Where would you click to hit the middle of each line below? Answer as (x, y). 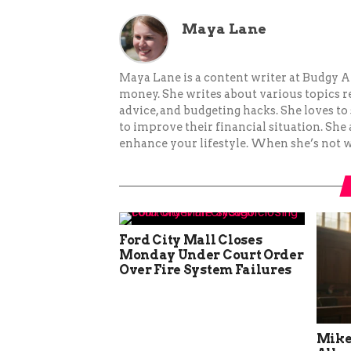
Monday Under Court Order (212, 255)
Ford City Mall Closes (191, 241)
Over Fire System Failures (205, 270)
